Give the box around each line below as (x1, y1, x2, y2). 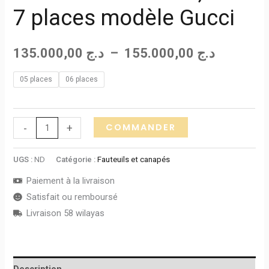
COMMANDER (105, 121, 176, 134)
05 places (20, 74, 53, 83)
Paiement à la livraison (26, 175, 115, 187)
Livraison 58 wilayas (26, 208, 105, 219)
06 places (65, 74, 98, 83)
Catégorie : (56, 154, 98, 164)
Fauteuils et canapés (97, 154, 171, 164)
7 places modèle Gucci (13, 5, 235, 31)
